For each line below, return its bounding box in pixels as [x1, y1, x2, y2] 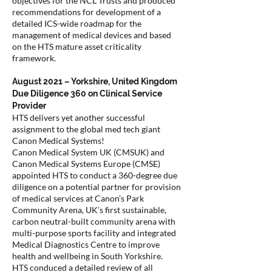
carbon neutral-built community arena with [12, 216, 175, 226]
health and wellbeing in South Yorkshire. [12, 251, 165, 261]
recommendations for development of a [12, 7, 161, 17]
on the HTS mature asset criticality [12, 41, 141, 52]
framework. [12, 53, 56, 63]
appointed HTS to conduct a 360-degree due [12, 170, 177, 180]
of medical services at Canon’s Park [12, 193, 144, 203]
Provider [12, 101, 48, 110]
